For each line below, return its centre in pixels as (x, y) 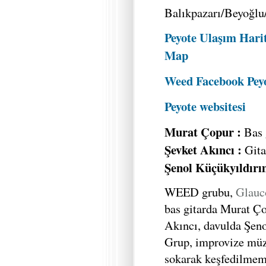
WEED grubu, (200, 192)
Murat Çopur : (204, 132)
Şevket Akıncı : (205, 149)
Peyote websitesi (205, 106)
